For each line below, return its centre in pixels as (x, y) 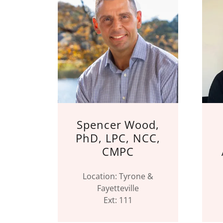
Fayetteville (118, 188)
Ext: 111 (118, 200)
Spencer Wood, (118, 124)
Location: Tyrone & (118, 176)
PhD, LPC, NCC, (118, 138)
